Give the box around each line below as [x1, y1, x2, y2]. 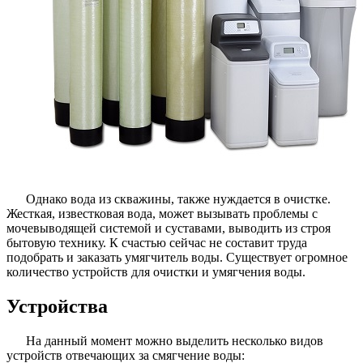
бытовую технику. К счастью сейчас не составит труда [6, 235, 307, 250]
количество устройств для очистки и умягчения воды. [6, 264, 305, 279]
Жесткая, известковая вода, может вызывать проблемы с [6, 206, 318, 220]
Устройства [6, 295, 108, 317]
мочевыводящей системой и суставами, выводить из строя [6, 220, 331, 235]
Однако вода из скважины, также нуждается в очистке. [26, 191, 331, 206]
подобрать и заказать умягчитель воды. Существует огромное [6, 250, 348, 264]
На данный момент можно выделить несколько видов [26, 333, 323, 348]
